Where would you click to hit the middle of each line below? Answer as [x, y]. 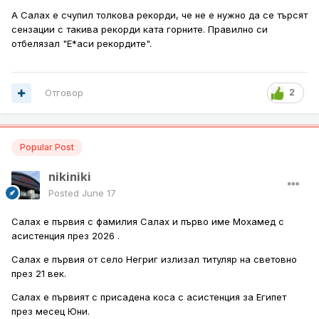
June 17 [99, 193]
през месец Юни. [51, 312]
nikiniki [70, 177]
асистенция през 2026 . [66, 236]
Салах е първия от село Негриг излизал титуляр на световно [154, 260]
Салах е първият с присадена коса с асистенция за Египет [149, 297]
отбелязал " [39, 44]
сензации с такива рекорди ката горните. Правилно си [140, 30]
